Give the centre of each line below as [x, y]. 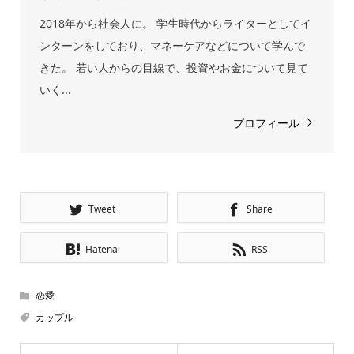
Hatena [102, 250]
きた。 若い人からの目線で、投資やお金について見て [173, 68]
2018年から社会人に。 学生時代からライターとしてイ [175, 24]
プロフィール [267, 123]
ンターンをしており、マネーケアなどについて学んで [172, 46]
